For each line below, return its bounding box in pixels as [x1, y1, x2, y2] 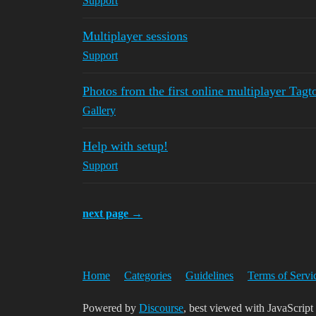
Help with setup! [83, 139, 168, 153]
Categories [124, 269, 171, 281]
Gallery [83, 104, 116, 116]
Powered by [83, 302, 139, 314]
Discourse [139, 302, 183, 314]
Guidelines [186, 269, 233, 281]
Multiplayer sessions [83, 29, 188, 43]
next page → [83, 207, 142, 219]
